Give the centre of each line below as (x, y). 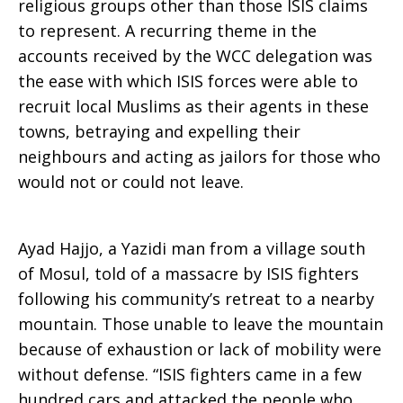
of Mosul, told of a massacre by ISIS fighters (188, 273)
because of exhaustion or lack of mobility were (200, 349)
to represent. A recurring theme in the (167, 31)
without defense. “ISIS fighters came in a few (190, 374)
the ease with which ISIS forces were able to (188, 81)
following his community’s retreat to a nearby (196, 299)
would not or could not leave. (131, 182)
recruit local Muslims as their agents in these (193, 106)
